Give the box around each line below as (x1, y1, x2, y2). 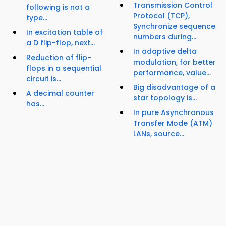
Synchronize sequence (133, 21, 215, 32)
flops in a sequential (26, 63, 101, 74)
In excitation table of (26, 27, 103, 38)
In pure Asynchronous (133, 107, 214, 118)
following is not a (26, 2, 90, 13)
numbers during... (133, 32, 196, 42)
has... (26, 99, 44, 109)
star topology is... (133, 93, 197, 103)
